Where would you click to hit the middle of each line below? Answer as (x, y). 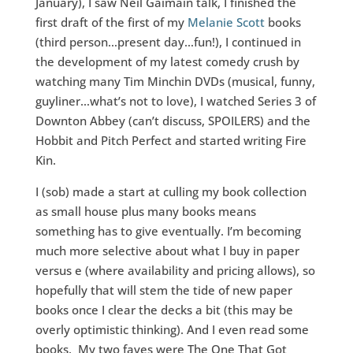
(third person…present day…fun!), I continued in (168, 42)
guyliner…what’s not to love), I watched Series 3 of (175, 101)
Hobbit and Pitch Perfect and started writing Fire (171, 140)
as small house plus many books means (145, 211)
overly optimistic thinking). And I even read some (172, 329)
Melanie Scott (224, 22)
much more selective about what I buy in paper (167, 251)
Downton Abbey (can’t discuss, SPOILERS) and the (173, 121)
